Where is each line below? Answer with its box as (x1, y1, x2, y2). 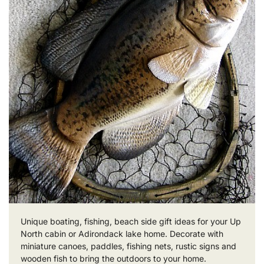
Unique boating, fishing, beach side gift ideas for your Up (21, 216, 241, 227)
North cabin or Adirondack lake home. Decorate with (21, 229, 223, 239)
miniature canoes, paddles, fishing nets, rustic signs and (21, 241, 236, 252)
